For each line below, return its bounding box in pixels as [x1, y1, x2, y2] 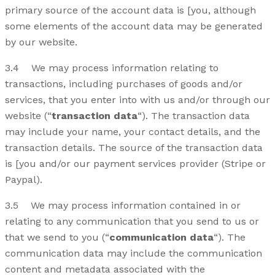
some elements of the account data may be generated [5, 20, 263, 32]
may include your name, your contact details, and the [5, 125, 260, 137]
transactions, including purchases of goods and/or [5, 77, 242, 90]
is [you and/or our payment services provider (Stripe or [5, 157, 266, 169]
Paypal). [5, 173, 42, 185]
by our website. [5, 36, 77, 48]
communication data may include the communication [5, 247, 262, 259]
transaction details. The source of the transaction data [5, 141, 263, 153]
